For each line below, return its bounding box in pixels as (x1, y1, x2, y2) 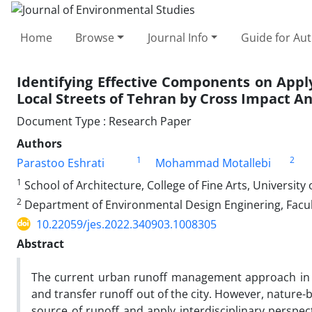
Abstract (17, 235, 64, 251)
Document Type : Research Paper (17, 113, 192, 129)
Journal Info (147, 29, 208, 45)
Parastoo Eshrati (17, 155, 104, 171)
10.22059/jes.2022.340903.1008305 (36, 216, 217, 232)
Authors (17, 135, 62, 151)
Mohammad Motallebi (155, 155, 271, 171)
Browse (75, 29, 115, 45)
